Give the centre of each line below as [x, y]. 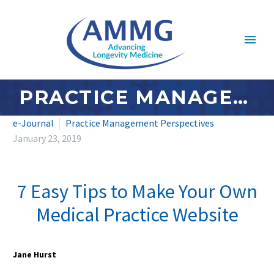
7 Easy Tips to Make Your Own [137, 191]
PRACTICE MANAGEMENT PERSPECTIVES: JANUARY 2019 [240, 97]
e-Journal [33, 123]
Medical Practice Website [137, 215]
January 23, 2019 [47, 138]
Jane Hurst [35, 255]
